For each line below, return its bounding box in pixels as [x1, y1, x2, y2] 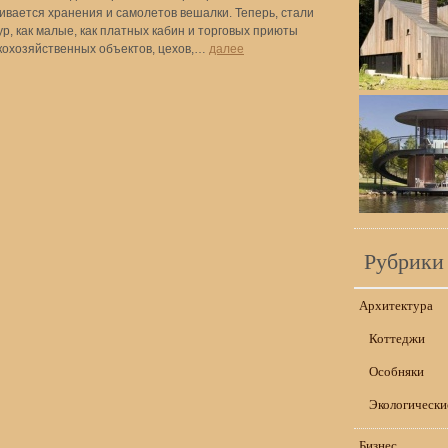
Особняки [369, 362, 424, 380]
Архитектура [359, 296, 433, 314]
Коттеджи [369, 329, 425, 347]
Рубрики [364, 246, 444, 275]
